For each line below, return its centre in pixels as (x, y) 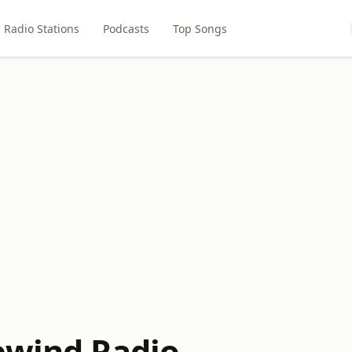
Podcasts (126, 28)
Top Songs (200, 28)
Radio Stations (42, 28)
